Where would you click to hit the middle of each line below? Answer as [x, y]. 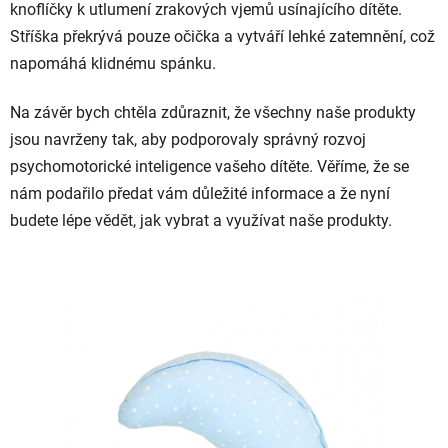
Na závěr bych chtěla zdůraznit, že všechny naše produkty [213, 112]
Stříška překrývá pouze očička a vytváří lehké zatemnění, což [222, 36]
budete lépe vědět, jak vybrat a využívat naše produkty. [201, 220]
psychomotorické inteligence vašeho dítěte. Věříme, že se [209, 166]
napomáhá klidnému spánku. [113, 63]
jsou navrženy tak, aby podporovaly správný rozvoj [188, 139]
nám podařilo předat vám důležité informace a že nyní [200, 193]
